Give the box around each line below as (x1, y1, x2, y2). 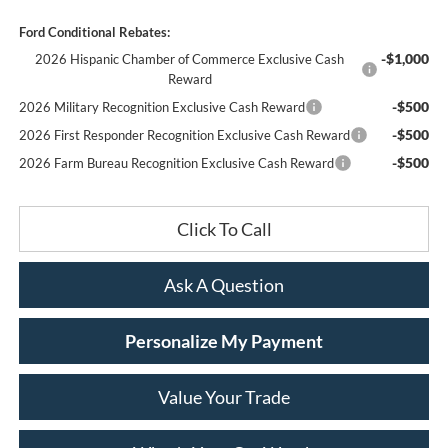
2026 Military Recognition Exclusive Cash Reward (18, 99, 305, 116)
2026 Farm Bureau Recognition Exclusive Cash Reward (18, 155, 334, 172)
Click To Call (176, 218, 272, 241)
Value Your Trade (158, 386, 290, 409)
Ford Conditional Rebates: (18, 24, 170, 41)
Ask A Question (164, 274, 284, 297)
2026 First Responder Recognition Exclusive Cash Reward (18, 127, 350, 144)
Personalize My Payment (125, 330, 323, 353)
